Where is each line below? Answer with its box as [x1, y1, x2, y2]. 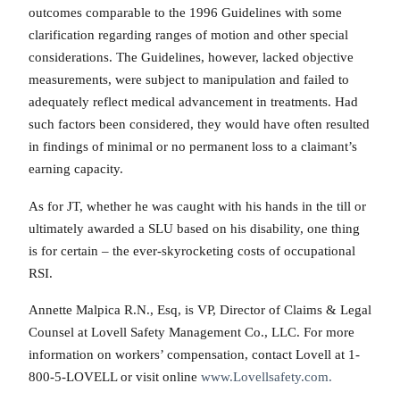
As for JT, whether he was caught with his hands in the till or [29, 198, 366, 213]
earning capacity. [29, 162, 123, 177]
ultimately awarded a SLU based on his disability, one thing [29, 221, 360, 236]
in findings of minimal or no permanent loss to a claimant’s [29, 139, 357, 154]
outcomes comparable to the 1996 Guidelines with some [29, 5, 342, 21]
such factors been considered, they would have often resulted [29, 117, 370, 132]
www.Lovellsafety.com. [201, 370, 332, 385]
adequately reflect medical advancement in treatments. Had [29, 95, 358, 110]
